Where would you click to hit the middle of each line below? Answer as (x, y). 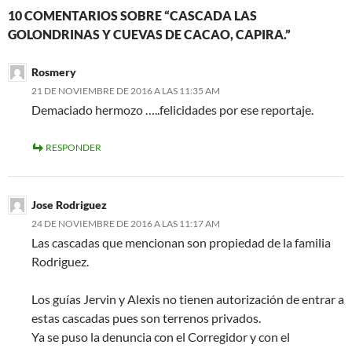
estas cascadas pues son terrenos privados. (146, 318)
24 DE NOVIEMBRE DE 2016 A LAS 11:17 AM (126, 224)
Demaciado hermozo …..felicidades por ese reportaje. (172, 110)
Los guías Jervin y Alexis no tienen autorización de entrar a (188, 299)
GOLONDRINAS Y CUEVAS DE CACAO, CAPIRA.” (149, 35)
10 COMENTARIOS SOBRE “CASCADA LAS (132, 16)
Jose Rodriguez (69, 205)
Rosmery (54, 72)
